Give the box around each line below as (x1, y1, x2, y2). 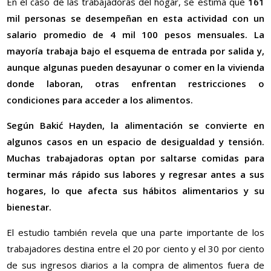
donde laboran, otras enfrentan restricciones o (7, 77, 264, 90)
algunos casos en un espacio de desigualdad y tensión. (7, 135, 264, 148)
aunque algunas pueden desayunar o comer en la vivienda (7, 61, 264, 74)
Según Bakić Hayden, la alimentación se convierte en (7, 119, 264, 132)
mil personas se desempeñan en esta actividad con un (7, 12, 264, 25)
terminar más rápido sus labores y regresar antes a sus (7, 168, 264, 181)
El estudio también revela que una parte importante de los (7, 226, 264, 239)
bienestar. (7, 201, 52, 214)
